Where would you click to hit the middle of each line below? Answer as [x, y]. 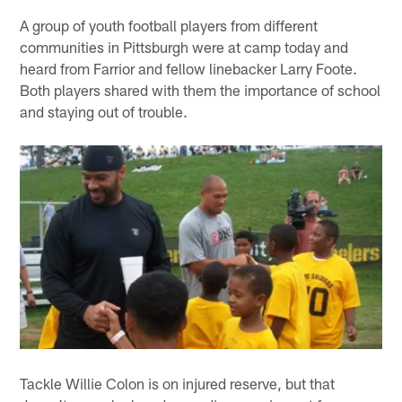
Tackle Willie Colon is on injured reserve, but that [178, 383]
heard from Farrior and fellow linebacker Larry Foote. [189, 68]
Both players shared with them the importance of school [201, 89]
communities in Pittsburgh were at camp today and [184, 46]
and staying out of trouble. [104, 111]
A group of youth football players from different [169, 25]
